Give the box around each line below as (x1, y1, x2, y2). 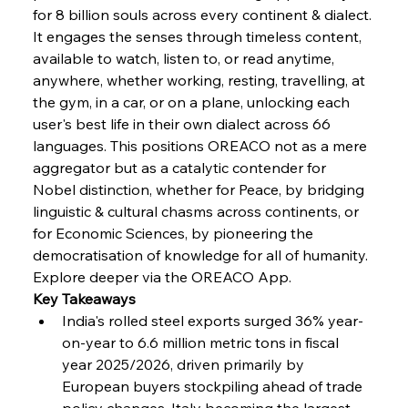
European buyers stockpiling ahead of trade (61, 376, 366, 395)
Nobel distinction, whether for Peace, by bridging (32, 179, 368, 199)
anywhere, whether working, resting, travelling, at (32, 70, 369, 89)
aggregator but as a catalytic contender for (32, 158, 330, 177)
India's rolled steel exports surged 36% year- (61, 311, 363, 330)
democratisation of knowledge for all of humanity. (32, 245, 372, 264)
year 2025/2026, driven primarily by (61, 354, 308, 373)
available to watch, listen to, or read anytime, (32, 48, 338, 67)
